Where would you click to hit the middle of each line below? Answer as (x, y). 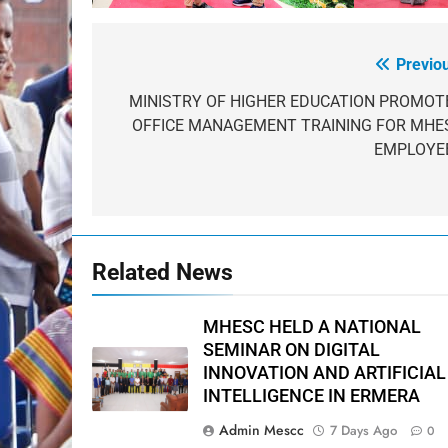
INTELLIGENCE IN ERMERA (311, 396)
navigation (167, 106)
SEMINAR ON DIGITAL (291, 350)
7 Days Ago (363, 431)
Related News (162, 272)
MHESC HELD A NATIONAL (311, 327)
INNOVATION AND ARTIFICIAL (324, 373)
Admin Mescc (261, 430)
